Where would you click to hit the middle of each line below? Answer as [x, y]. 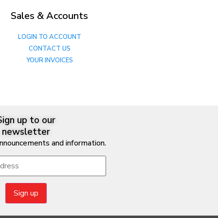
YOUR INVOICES [50, 60]
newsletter [26, 132]
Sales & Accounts [49, 16]
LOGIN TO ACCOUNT [50, 37]
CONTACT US [50, 48]
